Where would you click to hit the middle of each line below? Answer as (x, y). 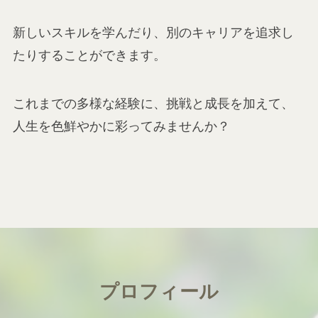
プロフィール (159, 291)
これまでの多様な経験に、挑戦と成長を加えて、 (153, 103)
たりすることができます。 (89, 55)
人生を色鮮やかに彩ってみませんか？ (121, 126)
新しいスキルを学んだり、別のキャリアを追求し (153, 32)
